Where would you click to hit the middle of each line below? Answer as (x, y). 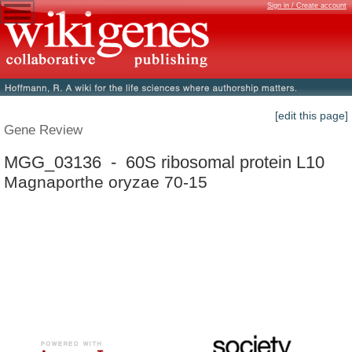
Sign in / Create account (307, 5)
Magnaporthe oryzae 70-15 (106, 181)
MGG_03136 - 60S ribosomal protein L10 (164, 162)
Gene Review (43, 130)
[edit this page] (312, 116)
